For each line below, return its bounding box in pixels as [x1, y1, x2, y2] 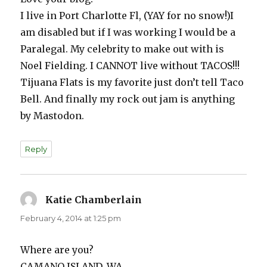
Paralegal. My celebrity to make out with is [20, 43, 225, 55]
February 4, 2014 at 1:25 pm [20, 213, 122, 223]
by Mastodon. [20, 110, 85, 122]
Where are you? [20, 244, 94, 256]
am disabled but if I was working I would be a [20, 26, 236, 39]
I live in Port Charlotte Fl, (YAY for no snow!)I [20, 10, 234, 22]
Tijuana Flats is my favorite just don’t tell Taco [20, 76, 244, 89]
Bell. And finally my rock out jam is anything [20, 93, 235, 105]
